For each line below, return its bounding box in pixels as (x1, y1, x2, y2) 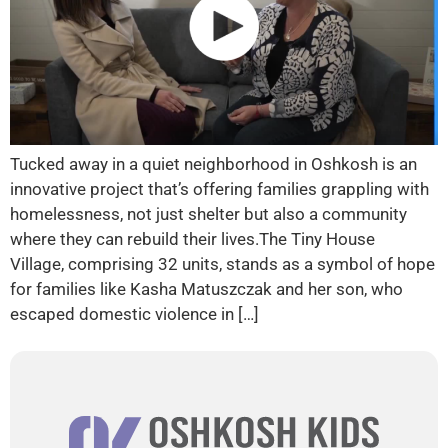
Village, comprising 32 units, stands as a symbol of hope (10, 253, 435, 274)
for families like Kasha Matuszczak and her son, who (10, 278, 403, 299)
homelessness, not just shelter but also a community (10, 203, 407, 224)
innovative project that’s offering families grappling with (10, 178, 429, 199)
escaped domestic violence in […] (10, 303, 259, 324)
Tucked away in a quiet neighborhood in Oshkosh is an (10, 153, 417, 174)
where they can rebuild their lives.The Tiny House (10, 228, 375, 249)
